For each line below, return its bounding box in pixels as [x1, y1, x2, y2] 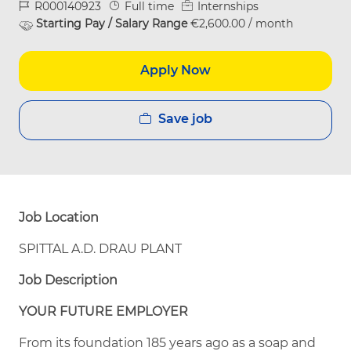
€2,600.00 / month [190, 16, 293, 31]
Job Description [19, 272, 118, 288]
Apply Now [140, 63, 211, 78]
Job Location [19, 209, 99, 225]
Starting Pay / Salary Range [36, 16, 190, 31]
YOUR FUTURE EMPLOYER [19, 303, 188, 319]
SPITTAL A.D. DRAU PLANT [19, 241, 182, 256]
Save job [157, 110, 212, 126]
